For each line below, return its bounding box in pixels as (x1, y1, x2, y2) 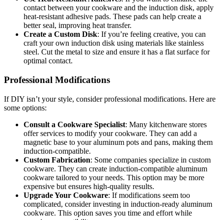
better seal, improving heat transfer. (24, 21, 132, 30)
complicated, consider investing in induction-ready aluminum (24, 199, 212, 208)
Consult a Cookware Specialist (24, 120, 125, 129)
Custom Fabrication (24, 155, 90, 164)
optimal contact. (24, 56, 73, 65)
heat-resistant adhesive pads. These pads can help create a (24, 12, 201, 21)
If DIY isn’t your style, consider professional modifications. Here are (4, 94, 216, 103)
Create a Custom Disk (24, 30, 97, 39)
